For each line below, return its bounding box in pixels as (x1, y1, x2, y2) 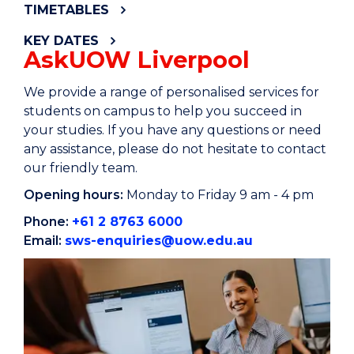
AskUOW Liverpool (24, 46, 250, 74)
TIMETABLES (24, 2, 109, 18)
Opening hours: (24, 187, 123, 203)
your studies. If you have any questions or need (24, 122, 322, 138)
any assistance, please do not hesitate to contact (24, 141, 326, 157)
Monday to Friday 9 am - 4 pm (126, 187, 314, 203)
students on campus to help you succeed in (24, 104, 302, 119)
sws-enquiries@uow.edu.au (65, 233, 253, 249)
